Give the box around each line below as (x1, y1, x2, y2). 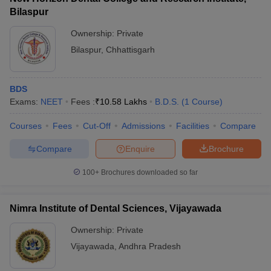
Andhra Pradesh (119, 241, 181, 251)
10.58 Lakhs (100, 97, 147, 106)
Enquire (125, 143, 155, 154)
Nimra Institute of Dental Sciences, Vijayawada (10, 203, 221, 214)
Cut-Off (83, 121, 111, 131)
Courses (10, 121, 42, 131)
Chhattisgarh (106, 45, 155, 54)
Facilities (176, 121, 209, 131)
